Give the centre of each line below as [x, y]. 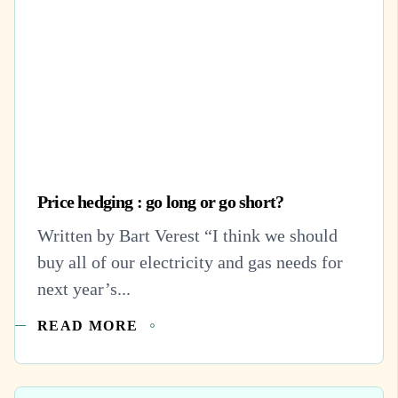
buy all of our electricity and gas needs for [190, 262]
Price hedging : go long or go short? [161, 201]
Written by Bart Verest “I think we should [187, 235]
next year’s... [84, 288]
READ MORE [88, 325]
